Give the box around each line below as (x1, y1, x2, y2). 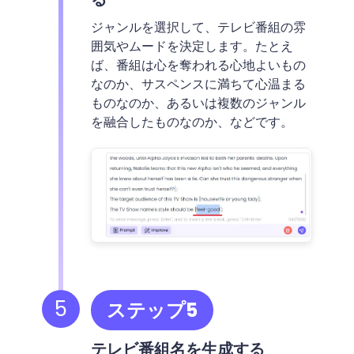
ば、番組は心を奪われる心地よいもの (90, 55, 306, 74)
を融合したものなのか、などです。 (90, 112, 293, 131)
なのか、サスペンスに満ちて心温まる (90, 74, 306, 93)
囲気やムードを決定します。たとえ (90, 36, 293, 55)
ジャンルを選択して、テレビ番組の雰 (90, 17, 306, 36)
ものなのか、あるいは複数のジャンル (90, 93, 306, 112)
